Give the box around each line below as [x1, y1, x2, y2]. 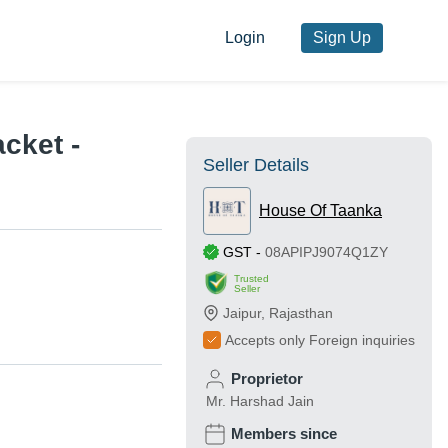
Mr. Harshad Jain [206, 393, 314, 410]
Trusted [234, 272, 269, 284]
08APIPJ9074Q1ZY [265, 244, 388, 261]
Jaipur [223, 305, 261, 322]
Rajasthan [269, 305, 333, 322]
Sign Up [312, 29, 371, 47]
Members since [231, 425, 337, 443]
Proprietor [231, 370, 303, 388]
